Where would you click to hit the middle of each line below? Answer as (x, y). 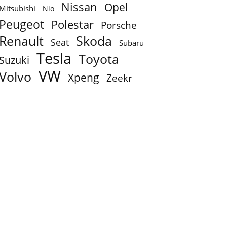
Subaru (131, 43)
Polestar (72, 25)
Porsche (119, 25)
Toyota (99, 59)
